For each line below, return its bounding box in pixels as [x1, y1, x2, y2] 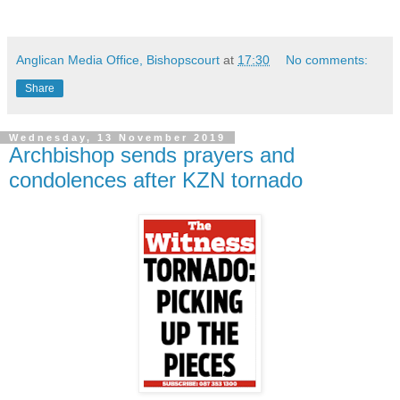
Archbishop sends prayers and [9, 142, 295, 167]
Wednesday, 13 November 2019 [9, 131, 226, 143]
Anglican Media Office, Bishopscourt [16, 52, 220, 67]
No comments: [286, 52, 369, 67]
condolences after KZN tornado [9, 167, 303, 192]
